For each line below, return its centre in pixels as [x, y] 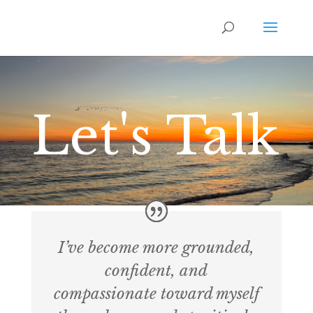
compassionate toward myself [156, 293]
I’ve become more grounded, [156, 247]
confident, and [156, 270]
